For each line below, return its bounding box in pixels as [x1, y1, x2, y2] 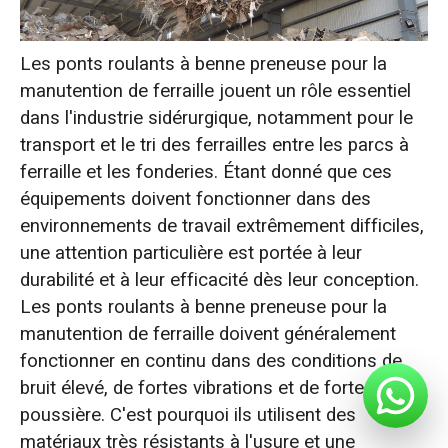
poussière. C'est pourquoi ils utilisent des [19, 401, 356, 430]
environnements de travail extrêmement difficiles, [19, 212, 424, 241]
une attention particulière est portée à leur [19, 239, 362, 268]
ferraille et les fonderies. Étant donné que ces [19, 158, 392, 187]
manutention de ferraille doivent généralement [19, 320, 396, 349]
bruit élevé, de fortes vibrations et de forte [19, 374, 364, 403]
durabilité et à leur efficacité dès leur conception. [19, 266, 419, 295]
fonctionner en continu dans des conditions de [19, 347, 402, 376]
